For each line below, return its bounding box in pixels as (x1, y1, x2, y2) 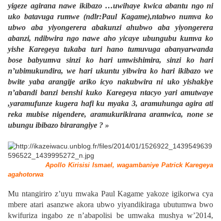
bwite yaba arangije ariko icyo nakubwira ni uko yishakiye (8, 77, 213, 86)
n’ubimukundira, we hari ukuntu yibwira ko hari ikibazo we (8, 67, 213, 75)
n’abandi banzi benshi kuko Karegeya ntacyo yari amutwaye (8, 88, 213, 97)
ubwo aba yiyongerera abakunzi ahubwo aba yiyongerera (8, 23, 213, 32)
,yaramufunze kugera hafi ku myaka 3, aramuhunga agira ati (8, 99, 213, 108)
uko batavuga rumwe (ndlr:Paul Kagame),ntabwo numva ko (8, 12, 213, 21)
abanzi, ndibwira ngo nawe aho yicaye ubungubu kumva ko (8, 34, 213, 43)
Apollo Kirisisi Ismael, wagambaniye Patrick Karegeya (8, 161, 213, 169)
